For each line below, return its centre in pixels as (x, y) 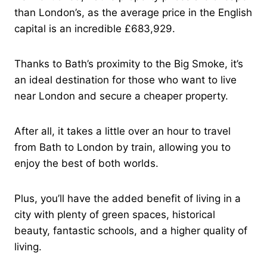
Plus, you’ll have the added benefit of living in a (128, 198)
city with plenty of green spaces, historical (115, 214)
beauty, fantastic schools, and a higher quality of (131, 230)
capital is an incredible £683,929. (95, 28)
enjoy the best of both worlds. (86, 163)
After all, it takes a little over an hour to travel (122, 131)
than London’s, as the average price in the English (133, 12)
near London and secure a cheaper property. (121, 96)
